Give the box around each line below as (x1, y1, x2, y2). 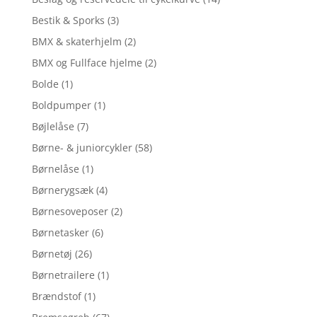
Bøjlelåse (31, 120, 74, 134)
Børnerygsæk (31, 183, 93, 197)
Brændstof (31, 289, 81, 304)
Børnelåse (31, 162, 79, 176)
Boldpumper (31, 98, 91, 113)
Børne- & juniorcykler (31, 141, 132, 155)
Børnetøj (31, 247, 72, 261)
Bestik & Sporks (31, 13, 105, 28)
